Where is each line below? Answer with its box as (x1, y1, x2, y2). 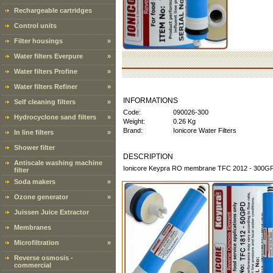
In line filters (14, 129, 54, 136)
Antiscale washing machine (14, 159, 102, 166)
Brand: (123, 127, 143, 134)
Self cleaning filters (14, 98, 76, 105)
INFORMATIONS (123, 96, 178, 105)
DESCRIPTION (123, 152, 173, 161)
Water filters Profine (14, 68, 77, 75)
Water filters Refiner (14, 83, 77, 90)
